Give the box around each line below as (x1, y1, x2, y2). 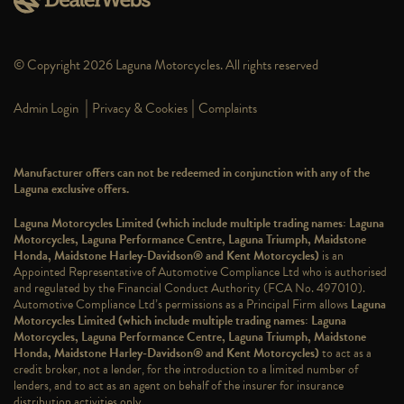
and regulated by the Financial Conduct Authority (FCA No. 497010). (14, 278, 365, 298)
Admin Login (14, 97, 78, 118)
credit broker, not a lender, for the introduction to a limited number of (14, 359, 358, 379)
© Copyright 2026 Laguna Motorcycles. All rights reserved (14, 54, 318, 75)
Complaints (198, 97, 257, 118)
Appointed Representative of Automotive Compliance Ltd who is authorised (14, 262, 387, 281)
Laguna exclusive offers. (14, 179, 129, 198)
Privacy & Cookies (92, 97, 188, 118)
